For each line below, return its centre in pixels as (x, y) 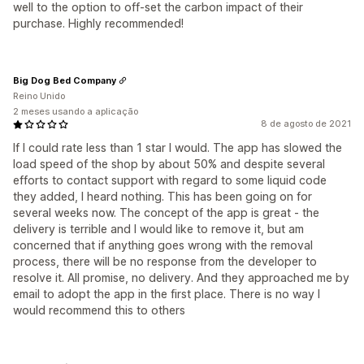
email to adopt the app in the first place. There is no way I (167, 294)
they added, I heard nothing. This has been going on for (162, 196)
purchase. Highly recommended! (98, 23)
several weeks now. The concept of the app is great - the (166, 212)
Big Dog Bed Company (65, 80)
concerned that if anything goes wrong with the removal (163, 245)
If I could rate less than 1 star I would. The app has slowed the (178, 147)
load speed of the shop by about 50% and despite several (169, 164)
